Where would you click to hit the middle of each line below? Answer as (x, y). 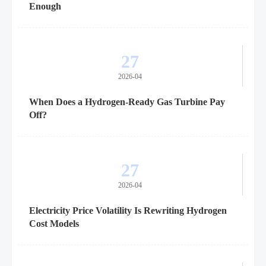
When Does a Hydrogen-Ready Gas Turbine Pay (127, 102)
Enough (45, 7)
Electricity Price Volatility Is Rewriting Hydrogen (128, 211)
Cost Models (54, 224)
